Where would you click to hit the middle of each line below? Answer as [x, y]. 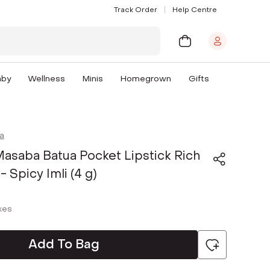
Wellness [47, 79]
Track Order [136, 9]
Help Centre [195, 9]
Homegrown [146, 79]
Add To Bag [64, 244]
